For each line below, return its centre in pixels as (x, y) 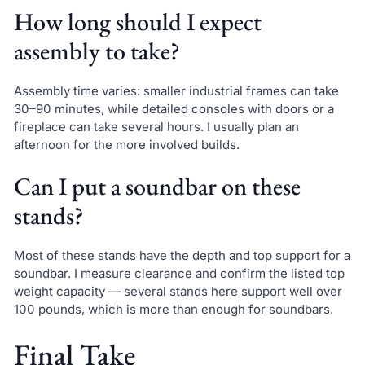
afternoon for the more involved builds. (126, 144)
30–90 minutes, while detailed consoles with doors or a (174, 108)
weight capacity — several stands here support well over (178, 292)
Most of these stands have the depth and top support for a (182, 256)
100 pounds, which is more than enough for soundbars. (173, 310)
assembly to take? (97, 51)
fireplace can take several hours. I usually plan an (156, 126)
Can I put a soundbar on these (157, 187)
